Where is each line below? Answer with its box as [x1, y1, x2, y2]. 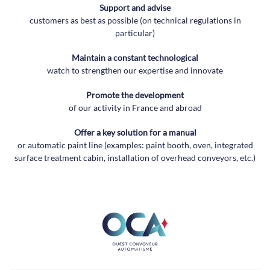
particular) [115, 28, 155, 38]
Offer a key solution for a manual [74, 127, 196, 137]
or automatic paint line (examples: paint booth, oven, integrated [17, 140, 253, 150]
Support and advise [99, 2, 171, 13]
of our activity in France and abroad [68, 102, 202, 113]
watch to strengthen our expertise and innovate [47, 65, 223, 75]
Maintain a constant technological [72, 52, 198, 63]
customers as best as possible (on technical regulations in [29, 15, 241, 25]
